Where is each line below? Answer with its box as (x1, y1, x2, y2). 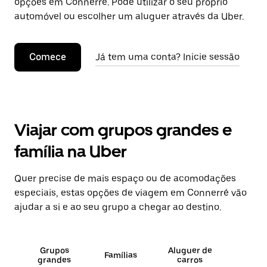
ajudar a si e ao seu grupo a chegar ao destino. (14, 201, 221, 213)
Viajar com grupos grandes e (14, 120, 232, 140)
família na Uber (14, 141, 127, 162)
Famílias (104, 250, 137, 260)
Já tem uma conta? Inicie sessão (95, 51, 240, 63)
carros (177, 255, 203, 265)
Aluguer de (167, 246, 212, 255)
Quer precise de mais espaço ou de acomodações (14, 173, 236, 184)
